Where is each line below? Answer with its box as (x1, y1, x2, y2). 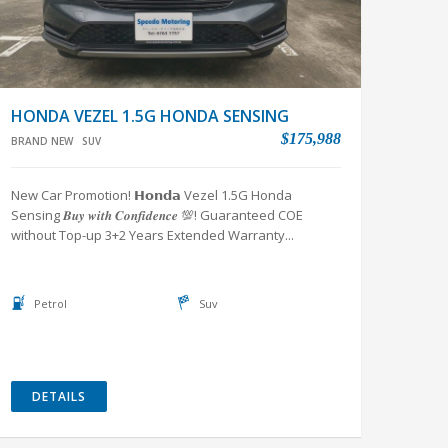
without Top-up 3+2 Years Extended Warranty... (11, 226, 294, 244)
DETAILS (32, 388, 86, 405)
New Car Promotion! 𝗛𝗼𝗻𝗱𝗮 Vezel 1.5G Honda (11, 186, 292, 204)
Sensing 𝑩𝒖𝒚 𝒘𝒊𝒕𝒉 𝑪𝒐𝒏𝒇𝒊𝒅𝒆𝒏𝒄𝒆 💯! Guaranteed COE (11, 206, 303, 224)
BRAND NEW (11, 134, 73, 148)
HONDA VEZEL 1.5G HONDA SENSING (11, 105, 289, 127)
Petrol (34, 296, 67, 311)
